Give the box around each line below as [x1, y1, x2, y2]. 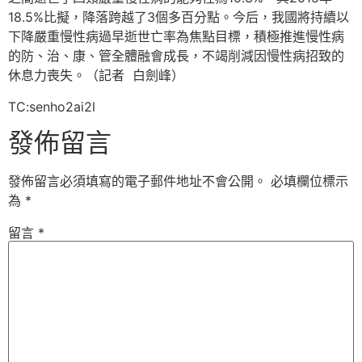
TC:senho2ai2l [8, 98, 95, 115]
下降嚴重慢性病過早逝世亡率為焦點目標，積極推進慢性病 [8, 28, 344, 45]
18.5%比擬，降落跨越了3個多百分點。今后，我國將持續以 [8, 9, 349, 26]
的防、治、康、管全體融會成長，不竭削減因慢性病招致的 [8, 48, 344, 65]
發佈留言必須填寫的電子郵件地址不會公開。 [8, 173, 267, 190]
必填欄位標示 [271, 173, 348, 190]
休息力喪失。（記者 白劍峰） [8, 67, 184, 84]
